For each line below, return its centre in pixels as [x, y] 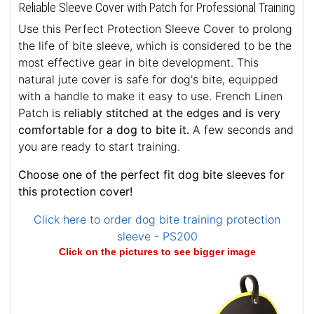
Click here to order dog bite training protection [157, 220]
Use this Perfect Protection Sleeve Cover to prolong [155, 29]
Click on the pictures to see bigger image [157, 252]
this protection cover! [75, 192]
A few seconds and [241, 130]
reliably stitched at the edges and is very [172, 113]
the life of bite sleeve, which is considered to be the [155, 46]
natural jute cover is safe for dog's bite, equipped [148, 80]
